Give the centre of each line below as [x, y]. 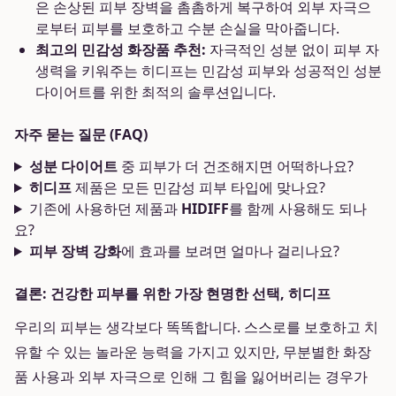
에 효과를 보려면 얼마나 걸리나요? [230, 251]
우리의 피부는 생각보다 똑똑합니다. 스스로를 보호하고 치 [196, 327]
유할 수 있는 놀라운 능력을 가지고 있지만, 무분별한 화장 [193, 352]
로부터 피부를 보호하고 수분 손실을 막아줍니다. [187, 28]
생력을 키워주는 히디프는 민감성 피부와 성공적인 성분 [209, 71]
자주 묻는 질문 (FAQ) [81, 134]
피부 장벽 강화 [75, 251]
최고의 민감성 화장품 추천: [121, 49]
